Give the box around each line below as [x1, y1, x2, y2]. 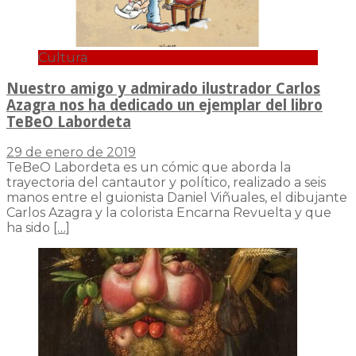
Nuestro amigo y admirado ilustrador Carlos [6, 79, 320, 97]
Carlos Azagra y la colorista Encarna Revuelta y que [6, 205, 331, 221]
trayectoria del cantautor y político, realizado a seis [6, 175, 326, 191]
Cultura [38, 49, 87, 65]
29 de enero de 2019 [6, 145, 136, 161]
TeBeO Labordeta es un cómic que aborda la [6, 160, 291, 176]
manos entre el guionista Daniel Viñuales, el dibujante [6, 190, 347, 206]
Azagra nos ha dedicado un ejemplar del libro [6, 96, 323, 114]
